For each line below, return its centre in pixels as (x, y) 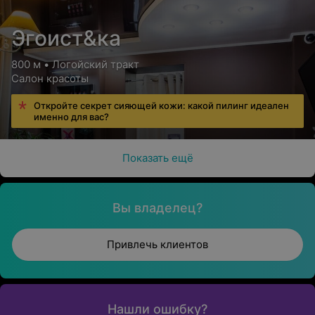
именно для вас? (71, 117)
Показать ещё (157, 158)
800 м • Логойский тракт (75, 64)
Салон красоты (50, 78)
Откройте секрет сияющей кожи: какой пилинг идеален (161, 105)
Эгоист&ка (66, 38)
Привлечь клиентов (157, 244)
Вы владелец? (157, 208)
